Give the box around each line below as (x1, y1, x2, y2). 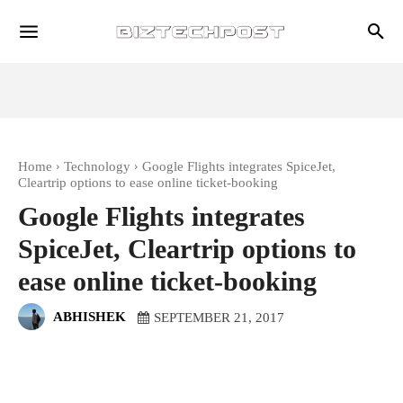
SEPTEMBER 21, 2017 (154, 309, 284, 325)
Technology (64, 159, 130, 174)
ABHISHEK (53, 309, 126, 324)
